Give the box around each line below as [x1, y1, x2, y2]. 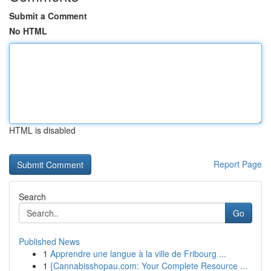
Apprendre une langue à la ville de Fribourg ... [50, 247, 226, 260]
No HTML [9, 25, 47, 37]
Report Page [214, 158, 262, 170]
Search [19, 191, 46, 203]
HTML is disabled [9, 124, 76, 136]
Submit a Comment [9, 10, 87, 22]
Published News [19, 235, 80, 247]
